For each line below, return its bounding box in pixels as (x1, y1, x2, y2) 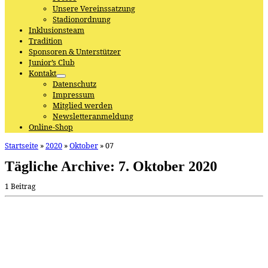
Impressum (53, 90, 95, 100)
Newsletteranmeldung (53, 111, 133, 122)
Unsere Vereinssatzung (53, 4, 135, 14)
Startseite (5, 140, 38, 151)
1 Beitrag (5, 181, 35, 191)
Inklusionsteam (29, 25, 84, 36)
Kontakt (29, 68, 56, 79)
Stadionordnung (53, 14, 111, 25)
